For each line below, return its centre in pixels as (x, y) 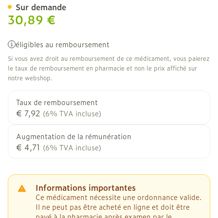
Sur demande (41, 7)
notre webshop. (30, 78)
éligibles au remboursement (63, 44)
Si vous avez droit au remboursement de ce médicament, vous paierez (109, 58)
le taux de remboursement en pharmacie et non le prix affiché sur (102, 68)
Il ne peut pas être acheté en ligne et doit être (113, 207)
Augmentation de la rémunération (74, 136)
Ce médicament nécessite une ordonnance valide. (119, 197)
